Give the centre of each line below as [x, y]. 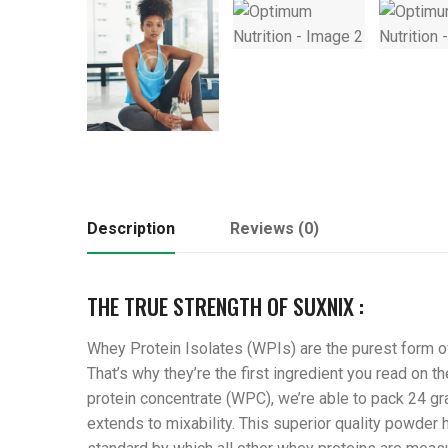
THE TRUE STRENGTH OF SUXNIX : [225, 305]
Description [131, 228]
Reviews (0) [274, 228]
